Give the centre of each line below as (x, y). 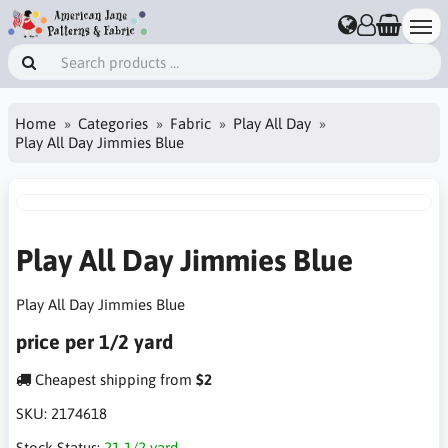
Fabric (190, 123)
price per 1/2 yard (94, 341)
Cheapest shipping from (113, 379)
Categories (113, 123)
